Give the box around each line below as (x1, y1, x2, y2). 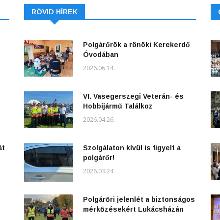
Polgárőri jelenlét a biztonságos (83, 195, 195, 204)
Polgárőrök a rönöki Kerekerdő (83, 41, 190, 49)
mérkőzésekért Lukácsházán (83, 205, 184, 214)
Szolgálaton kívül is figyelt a (83, 144, 181, 152)
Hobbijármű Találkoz (83, 102, 153, 110)
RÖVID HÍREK (31, 8, 78, 16)
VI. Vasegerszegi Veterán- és (83, 92, 184, 101)
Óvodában (83, 51, 118, 59)
